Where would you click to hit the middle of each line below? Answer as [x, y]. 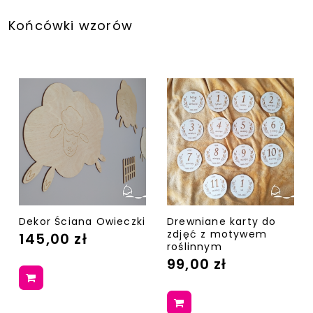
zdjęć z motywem [217, 234]
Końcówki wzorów [71, 25]
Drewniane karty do [222, 222]
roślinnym [195, 247]
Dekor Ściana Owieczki [82, 222]
